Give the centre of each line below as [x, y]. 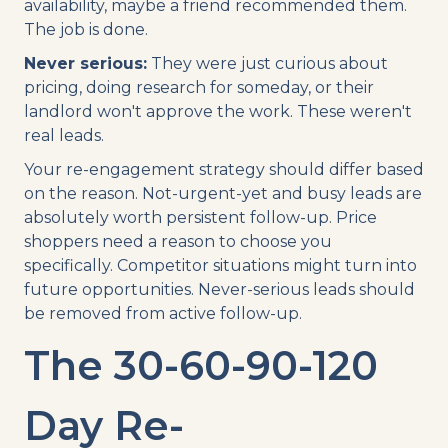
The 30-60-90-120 [201, 365]
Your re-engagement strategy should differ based [224, 169]
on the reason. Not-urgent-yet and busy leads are [223, 193]
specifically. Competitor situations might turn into [220, 265]
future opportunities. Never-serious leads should [219, 289]
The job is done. [86, 29]
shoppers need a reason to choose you [178, 241]
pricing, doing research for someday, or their [199, 87]
